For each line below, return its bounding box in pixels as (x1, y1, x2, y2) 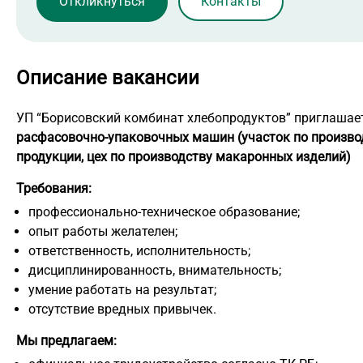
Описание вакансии (16, 66, 199, 90)
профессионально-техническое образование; (28, 204, 300, 220)
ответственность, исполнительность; (28, 243, 250, 259)
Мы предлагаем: (16, 333, 117, 349)
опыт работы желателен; (28, 224, 177, 240)
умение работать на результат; (28, 282, 216, 298)
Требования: (16, 181, 92, 197)
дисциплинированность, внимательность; (28, 263, 281, 279)
